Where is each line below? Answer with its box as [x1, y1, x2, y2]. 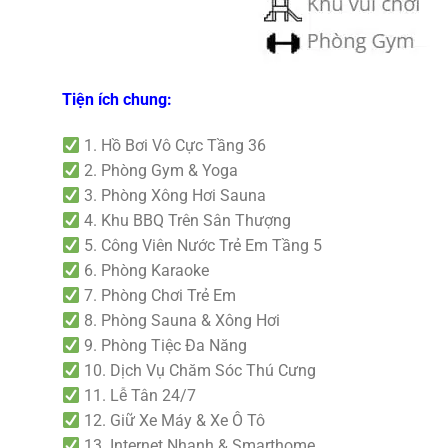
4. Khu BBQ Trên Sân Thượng [80, 211, 292, 231]
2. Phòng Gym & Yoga [80, 161, 239, 181]
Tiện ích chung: [62, 90, 172, 110]
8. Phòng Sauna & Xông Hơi [80, 311, 281, 331]
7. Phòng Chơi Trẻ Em [80, 286, 237, 306]
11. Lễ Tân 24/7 [80, 386, 197, 406]
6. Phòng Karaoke [80, 261, 210, 281]
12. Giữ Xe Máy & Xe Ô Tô [80, 411, 266, 431]
